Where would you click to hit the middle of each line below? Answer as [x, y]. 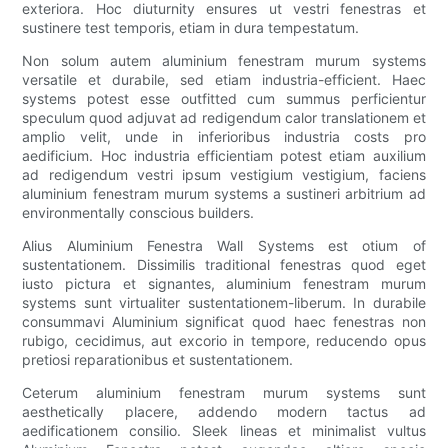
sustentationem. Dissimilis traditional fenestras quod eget [224, 265]
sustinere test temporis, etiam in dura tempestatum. [191, 28]
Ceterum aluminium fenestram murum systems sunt [224, 393]
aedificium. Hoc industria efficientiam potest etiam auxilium [224, 156]
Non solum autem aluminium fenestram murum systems [224, 61]
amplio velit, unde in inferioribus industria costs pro [224, 137]
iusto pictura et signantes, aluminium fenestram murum [224, 284]
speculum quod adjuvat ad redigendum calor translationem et [224, 118]
